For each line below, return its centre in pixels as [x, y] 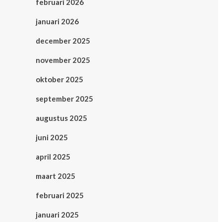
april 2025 [53, 157]
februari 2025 [60, 195]
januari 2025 [57, 215]
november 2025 [63, 60]
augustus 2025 [61, 118]
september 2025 [64, 99]
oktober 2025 [59, 79]
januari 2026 [57, 21]
